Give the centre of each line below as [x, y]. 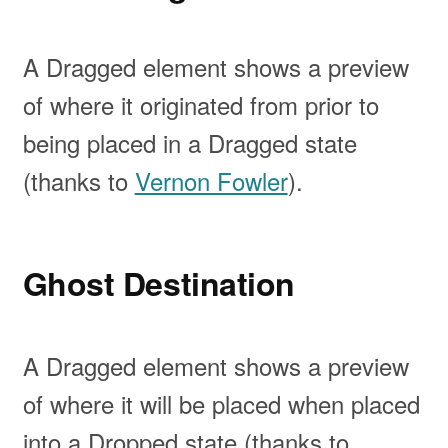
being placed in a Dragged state [189, 142]
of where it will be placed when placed [221, 404]
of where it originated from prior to [200, 104]
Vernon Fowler [211, 180]
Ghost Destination [158, 282]
